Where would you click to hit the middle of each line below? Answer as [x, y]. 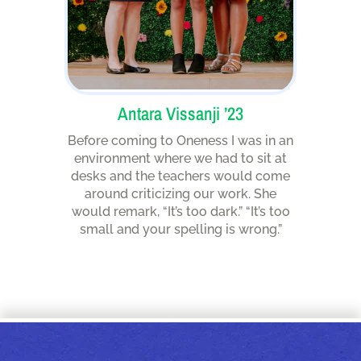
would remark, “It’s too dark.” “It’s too [180, 211]
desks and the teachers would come [180, 176]
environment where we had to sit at [180, 158]
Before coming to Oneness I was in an [180, 140]
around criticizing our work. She [180, 193]
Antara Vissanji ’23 [180, 113]
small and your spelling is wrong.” [180, 229]
